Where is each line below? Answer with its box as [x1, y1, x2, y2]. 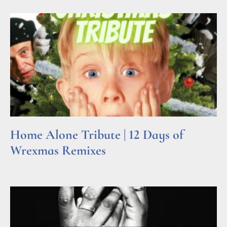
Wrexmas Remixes [10, 142, 106, 158]
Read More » [10, 158, 49, 169]
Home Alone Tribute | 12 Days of [10, 126, 183, 142]
